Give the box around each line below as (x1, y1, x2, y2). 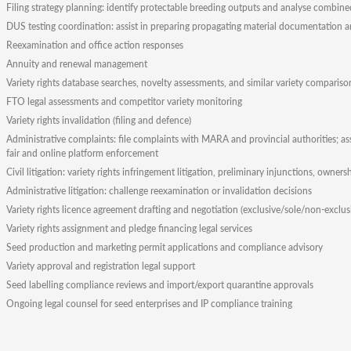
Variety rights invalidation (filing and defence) (5, 114, 191, 127)
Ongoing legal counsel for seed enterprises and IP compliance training (5, 298, 292, 310)
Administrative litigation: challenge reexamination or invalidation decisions (5, 185, 312, 197)
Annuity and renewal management (5, 58, 147, 71)
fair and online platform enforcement (5, 147, 158, 160)
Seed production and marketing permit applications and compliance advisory (5, 241, 323, 254)
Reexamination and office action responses (5, 39, 183, 52)
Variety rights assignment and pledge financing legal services (5, 223, 252, 235)
